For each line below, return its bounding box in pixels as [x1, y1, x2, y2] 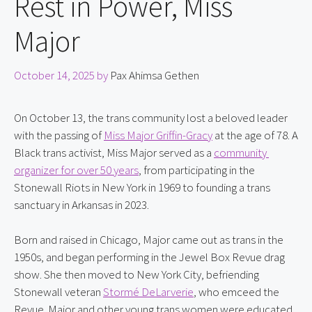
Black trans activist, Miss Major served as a [14, 144, 214, 160]
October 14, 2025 [14, 67, 95, 83]
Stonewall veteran [14, 284, 103, 300]
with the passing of [14, 127, 104, 143]
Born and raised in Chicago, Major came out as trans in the [14, 232, 283, 248]
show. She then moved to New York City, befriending [14, 267, 259, 283]
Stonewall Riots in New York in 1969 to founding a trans [14, 179, 270, 195]
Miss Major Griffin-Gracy [104, 127, 212, 143]
